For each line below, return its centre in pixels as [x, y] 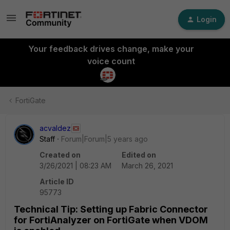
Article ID [57, 181]
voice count [111, 61]
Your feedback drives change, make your [111, 49]
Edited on [139, 155]
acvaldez [55, 128]
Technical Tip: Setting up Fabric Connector [111, 209]
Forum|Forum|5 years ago [104, 139]
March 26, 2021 [147, 166]
